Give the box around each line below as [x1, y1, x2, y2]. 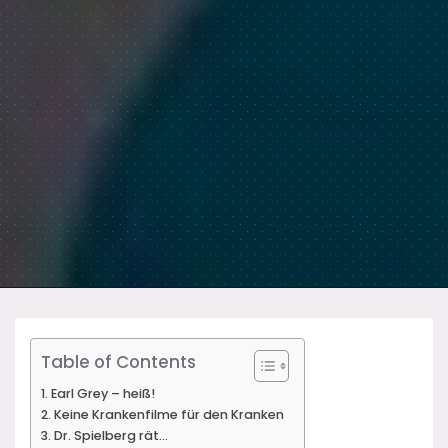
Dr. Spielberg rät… [53, 426, 168, 444]
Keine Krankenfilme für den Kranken [53, 405, 284, 423]
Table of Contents [41, 349, 196, 374]
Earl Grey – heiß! [50, 384, 155, 402]
